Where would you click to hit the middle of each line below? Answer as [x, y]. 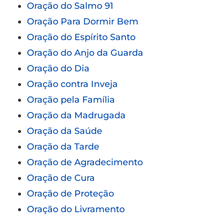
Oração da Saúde [65, 131]
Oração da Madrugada [76, 115]
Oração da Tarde [63, 146]
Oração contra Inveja [72, 84]
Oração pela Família [71, 99]
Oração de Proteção [70, 193]
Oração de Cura [61, 178]
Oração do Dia [58, 68]
